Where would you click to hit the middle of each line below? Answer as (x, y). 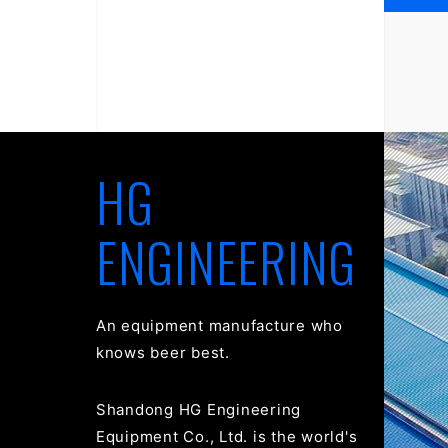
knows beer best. (162, 352)
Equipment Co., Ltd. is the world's (226, 436)
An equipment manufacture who (219, 325)
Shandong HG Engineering (198, 409)
